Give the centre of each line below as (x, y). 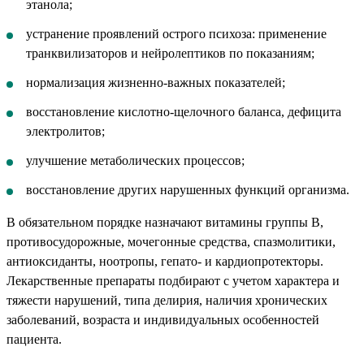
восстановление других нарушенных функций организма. (188, 189)
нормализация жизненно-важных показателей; (156, 82)
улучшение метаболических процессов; (135, 160)
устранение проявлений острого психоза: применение (176, 33)
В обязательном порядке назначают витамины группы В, (165, 222)
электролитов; (65, 131)
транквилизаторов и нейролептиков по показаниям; (170, 53)
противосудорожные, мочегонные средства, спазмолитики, (171, 241)
